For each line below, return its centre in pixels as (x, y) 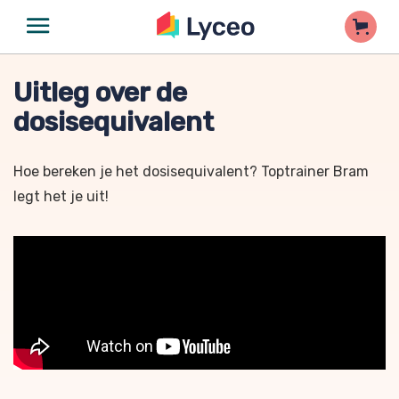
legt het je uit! (61, 196)
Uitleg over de (100, 93)
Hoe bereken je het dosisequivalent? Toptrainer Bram (191, 171)
